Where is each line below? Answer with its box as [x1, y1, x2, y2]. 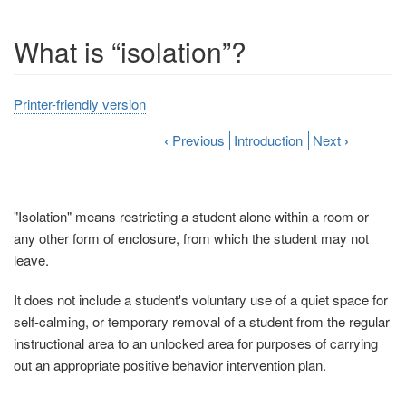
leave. [14, 250, 49, 270]
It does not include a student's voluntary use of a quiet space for [14, 290, 388, 310]
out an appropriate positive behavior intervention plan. [14, 355, 326, 375]
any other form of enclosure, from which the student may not [14, 228, 369, 248]
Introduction [234, 130, 304, 150]
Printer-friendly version [14, 94, 146, 114]
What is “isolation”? [14, 32, 246, 72]
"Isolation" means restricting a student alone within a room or [14, 207, 369, 227]
